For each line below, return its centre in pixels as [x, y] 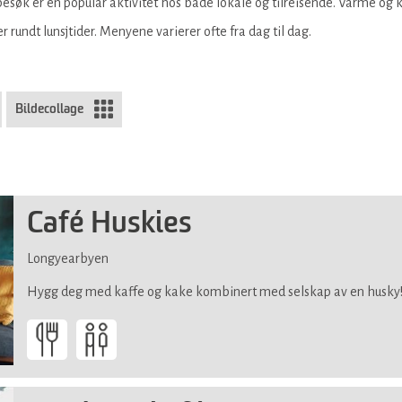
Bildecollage [49, 109]
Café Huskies [109, 224]
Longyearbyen [68, 258]
